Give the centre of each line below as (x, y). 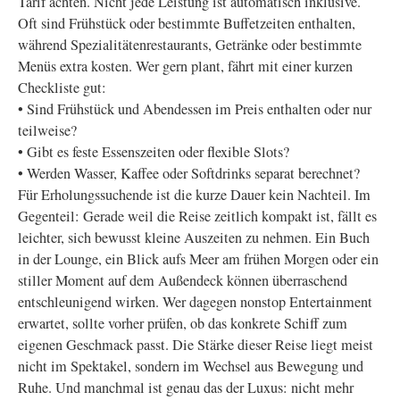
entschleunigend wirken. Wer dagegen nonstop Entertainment (195, 302)
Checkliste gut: (62, 87)
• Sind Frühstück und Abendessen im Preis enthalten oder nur (195, 109)
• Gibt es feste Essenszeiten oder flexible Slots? (154, 152)
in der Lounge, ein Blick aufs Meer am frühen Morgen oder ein (198, 259)
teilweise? (47, 130)
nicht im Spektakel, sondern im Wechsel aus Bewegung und (191, 366)
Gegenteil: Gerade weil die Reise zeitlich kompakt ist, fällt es (197, 216)
